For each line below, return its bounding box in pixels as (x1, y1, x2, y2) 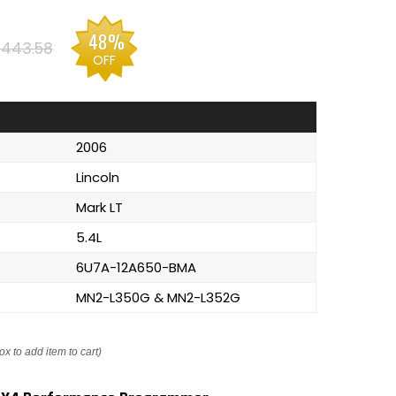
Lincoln (76, 168, 119, 187)
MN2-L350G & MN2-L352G (76, 288, 240, 307)
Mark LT (76, 198, 123, 217)
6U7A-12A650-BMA (76, 258, 196, 277)
